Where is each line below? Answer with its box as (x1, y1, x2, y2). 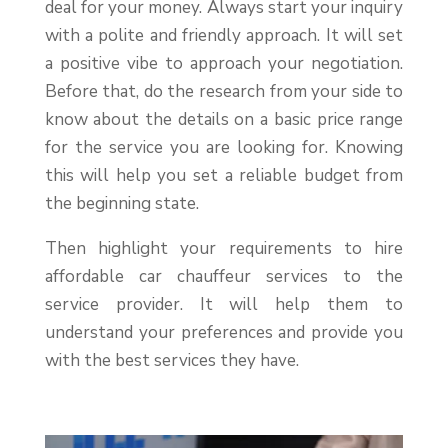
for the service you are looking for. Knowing (44, 136, 404, 160)
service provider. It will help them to (44, 293, 404, 317)
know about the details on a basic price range (44, 108, 404, 132)
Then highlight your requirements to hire (44, 237, 404, 261)
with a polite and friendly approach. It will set (44, 24, 404, 48)
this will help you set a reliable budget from (44, 164, 404, 188)
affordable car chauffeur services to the (44, 265, 404, 289)
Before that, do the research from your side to (44, 80, 404, 104)
